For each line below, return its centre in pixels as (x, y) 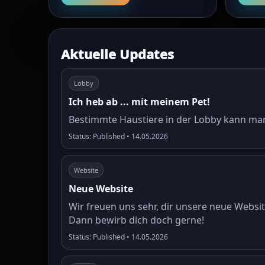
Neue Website (101, 189)
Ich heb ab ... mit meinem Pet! (139, 102)
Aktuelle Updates (117, 54)
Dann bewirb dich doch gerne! (136, 220)
